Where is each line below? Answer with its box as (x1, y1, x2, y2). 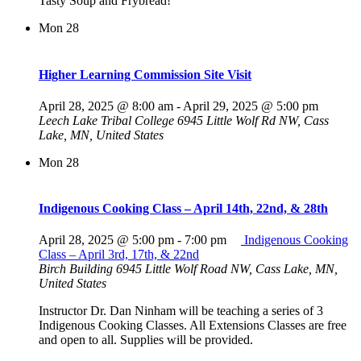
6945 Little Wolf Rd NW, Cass (177, 113, 329, 127)
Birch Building (39, 262, 116, 276)
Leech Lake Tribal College (39, 113, 177, 127)
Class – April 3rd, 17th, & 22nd (39, 247, 199, 262)
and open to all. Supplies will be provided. (39, 333, 253, 347)
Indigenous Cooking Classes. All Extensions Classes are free (39, 318, 346, 333)
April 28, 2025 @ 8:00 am (39, 98, 173, 113)
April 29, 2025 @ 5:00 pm (183, 98, 318, 113)
